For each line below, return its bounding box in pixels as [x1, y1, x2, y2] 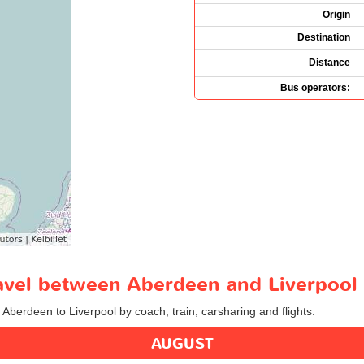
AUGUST [150, 333, 214, 354]
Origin [323, 8, 350, 20]
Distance [309, 56, 350, 68]
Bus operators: [280, 81, 350, 93]
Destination [297, 31, 350, 43]
